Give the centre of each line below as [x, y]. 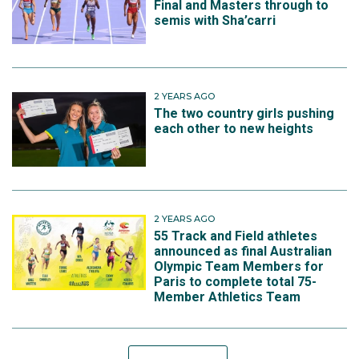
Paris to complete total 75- [236, 281]
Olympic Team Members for [239, 266]
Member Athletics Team [228, 296]
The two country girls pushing [244, 113]
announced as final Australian [243, 251]
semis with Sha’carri [215, 21]
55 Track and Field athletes [236, 236]
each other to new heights [234, 128]
